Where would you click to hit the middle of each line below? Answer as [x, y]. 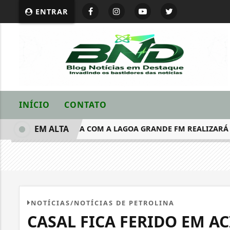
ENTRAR [51, 12]
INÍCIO [34, 105]
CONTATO [85, 105]
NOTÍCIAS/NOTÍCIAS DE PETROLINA [103, 203]
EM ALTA [52, 129]
